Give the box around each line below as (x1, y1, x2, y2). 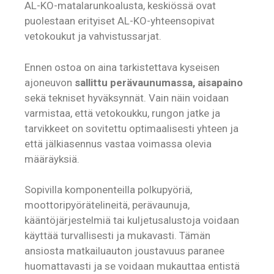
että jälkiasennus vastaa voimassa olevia (24, 137, 212, 150)
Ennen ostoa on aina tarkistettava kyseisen (24, 61, 220, 73)
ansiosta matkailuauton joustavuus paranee (24, 245, 224, 257)
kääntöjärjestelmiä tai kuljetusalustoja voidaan (24, 214, 239, 227)
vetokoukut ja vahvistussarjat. (24, 30, 161, 43)
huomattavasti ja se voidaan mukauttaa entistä (24, 260, 240, 273)
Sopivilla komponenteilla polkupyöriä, (24, 183, 192, 196)
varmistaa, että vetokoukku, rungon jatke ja (24, 106, 220, 119)
